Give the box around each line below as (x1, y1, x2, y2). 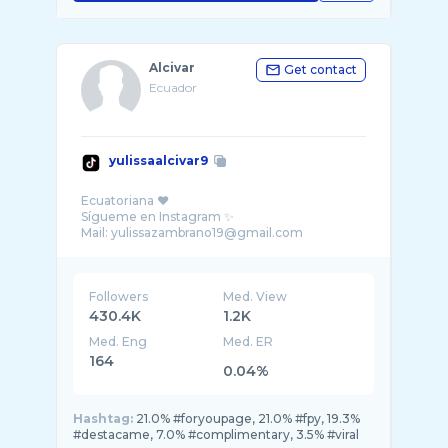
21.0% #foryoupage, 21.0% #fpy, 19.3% (136, 411, 360, 426)
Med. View (223, 289, 288, 304)
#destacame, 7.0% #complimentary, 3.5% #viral (73, 427, 359, 442)
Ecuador (149, 80, 197, 95)
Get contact (284, 62, 357, 77)
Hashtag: (73, 411, 133, 426)
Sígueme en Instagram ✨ (81, 209, 234, 224)
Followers (89, 289, 148, 304)
